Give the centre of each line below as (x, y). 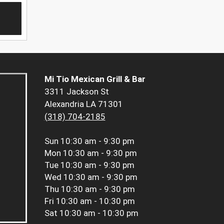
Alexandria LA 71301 (83, 104)
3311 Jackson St (76, 92)
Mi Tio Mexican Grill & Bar (95, 79)
